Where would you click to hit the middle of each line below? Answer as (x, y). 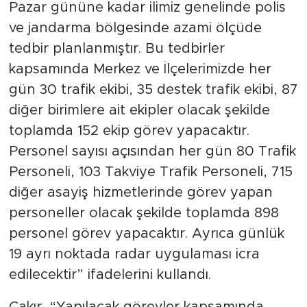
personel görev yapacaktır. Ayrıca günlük (146, 233)
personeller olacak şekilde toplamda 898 (144, 213)
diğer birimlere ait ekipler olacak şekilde (139, 110)
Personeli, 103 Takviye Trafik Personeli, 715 (150, 172)
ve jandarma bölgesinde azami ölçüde (135, 28)
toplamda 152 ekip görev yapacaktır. (129, 131)
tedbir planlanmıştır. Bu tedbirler (116, 48)
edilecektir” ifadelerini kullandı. (110, 274)
